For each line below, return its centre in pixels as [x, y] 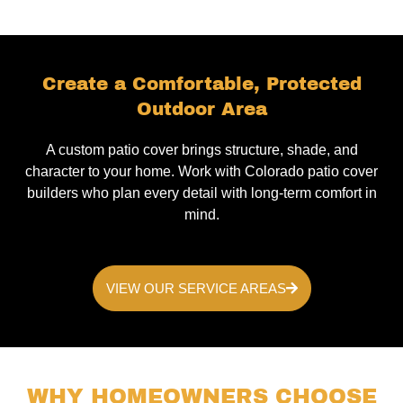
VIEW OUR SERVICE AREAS [196, 289]
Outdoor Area [201, 109]
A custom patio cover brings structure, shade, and [201, 150]
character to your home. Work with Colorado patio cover [201, 171]
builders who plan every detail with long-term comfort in [201, 193]
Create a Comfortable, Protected [201, 84]
